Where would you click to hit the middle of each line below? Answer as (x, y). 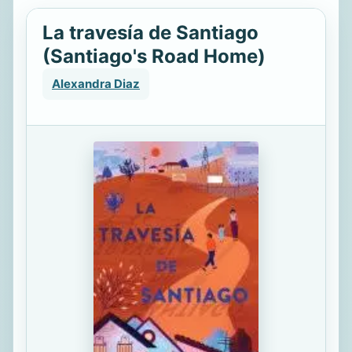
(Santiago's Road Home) (154, 56)
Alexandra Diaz (96, 84)
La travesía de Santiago (150, 33)
